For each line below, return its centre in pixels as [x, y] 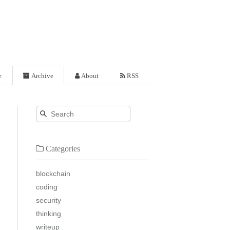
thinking [48, 213]
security [48, 200]
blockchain [53, 173]
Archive [42, 75]
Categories [62, 148]
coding [46, 187]
